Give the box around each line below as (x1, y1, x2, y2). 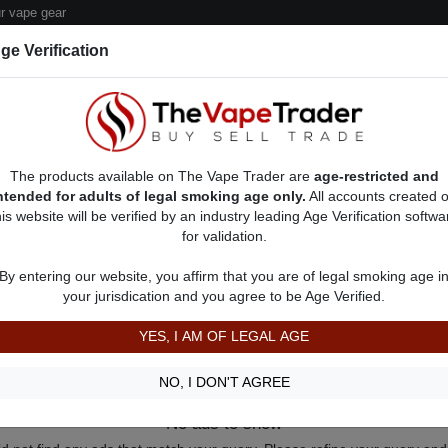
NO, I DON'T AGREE (158, 375, 290, 391)
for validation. (181, 229, 267, 245)
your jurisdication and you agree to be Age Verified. (63, 289, 385, 305)
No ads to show (166, 412, 282, 433)
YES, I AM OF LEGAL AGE (139, 328, 309, 344)
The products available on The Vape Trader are (9, 169, 314, 185)
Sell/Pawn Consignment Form (74, 145, 263, 161)
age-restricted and (313, 169, 439, 185)
